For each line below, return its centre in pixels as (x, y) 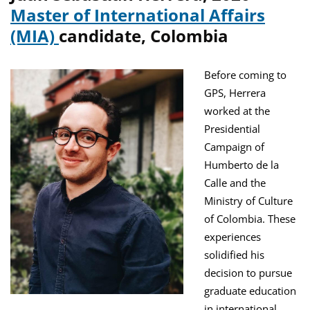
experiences (232, 237)
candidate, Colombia (144, 36)
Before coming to (245, 75)
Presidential (232, 129)
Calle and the (235, 183)
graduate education (250, 291)
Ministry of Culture (248, 201)
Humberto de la (241, 165)
